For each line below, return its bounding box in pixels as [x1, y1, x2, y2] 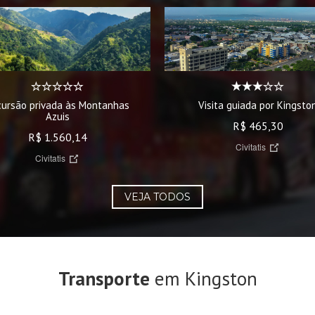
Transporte [58, 266, 150, 290]
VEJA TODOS [124, 190, 191, 203]
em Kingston [149, 266, 257, 290]
